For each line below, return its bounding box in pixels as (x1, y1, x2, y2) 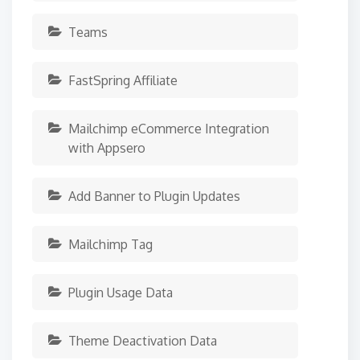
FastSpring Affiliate (68, 72, 178, 88)
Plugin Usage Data (68, 284, 173, 301)
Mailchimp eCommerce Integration (68, 121, 269, 137)
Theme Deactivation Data (68, 333, 217, 349)
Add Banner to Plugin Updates (68, 188, 240, 204)
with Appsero (68, 140, 145, 156)
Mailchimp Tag (68, 236, 153, 252)
